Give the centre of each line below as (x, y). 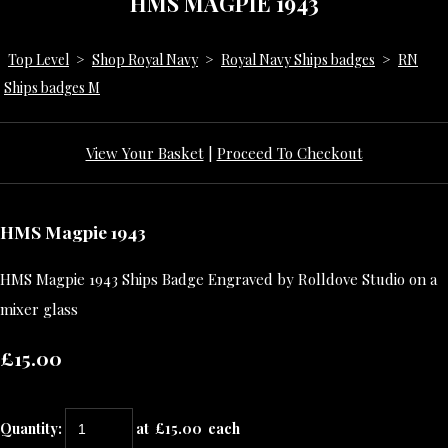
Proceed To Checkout (289, 152)
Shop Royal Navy (145, 59)
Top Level (38, 59)
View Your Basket (144, 152)
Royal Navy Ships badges (298, 59)
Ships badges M (52, 87)
